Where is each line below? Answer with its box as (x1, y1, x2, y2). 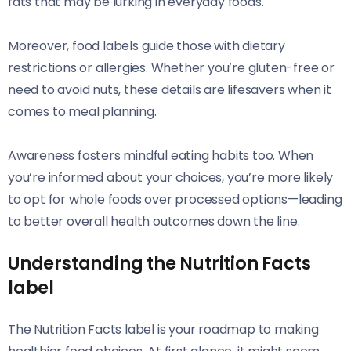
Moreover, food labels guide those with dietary (8, 37, 285, 56)
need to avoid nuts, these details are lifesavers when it (8, 81, 331, 100)
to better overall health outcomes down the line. (8, 212, 300, 231)
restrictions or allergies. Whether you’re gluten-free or (8, 59, 335, 78)
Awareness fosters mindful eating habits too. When (8, 147, 314, 165)
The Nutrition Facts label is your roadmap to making (8, 320, 319, 339)
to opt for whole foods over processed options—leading (8, 190, 342, 209)
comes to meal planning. (8, 103, 157, 121)
